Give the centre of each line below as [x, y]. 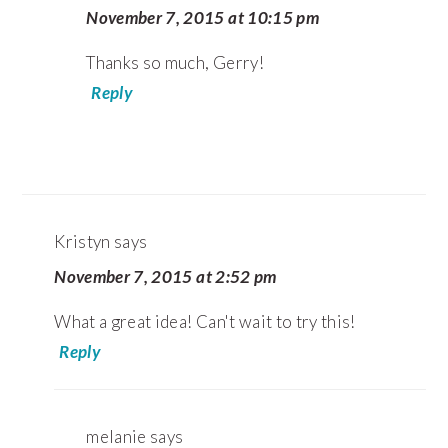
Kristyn [82, 241]
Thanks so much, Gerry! [175, 62]
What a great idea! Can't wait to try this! [205, 321]
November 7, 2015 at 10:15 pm [202, 17]
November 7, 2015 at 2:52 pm [165, 276]
